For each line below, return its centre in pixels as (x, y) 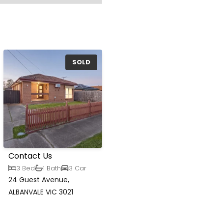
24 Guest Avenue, (39, 180)
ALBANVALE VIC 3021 (41, 192)
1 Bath (52, 168)
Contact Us (30, 156)
